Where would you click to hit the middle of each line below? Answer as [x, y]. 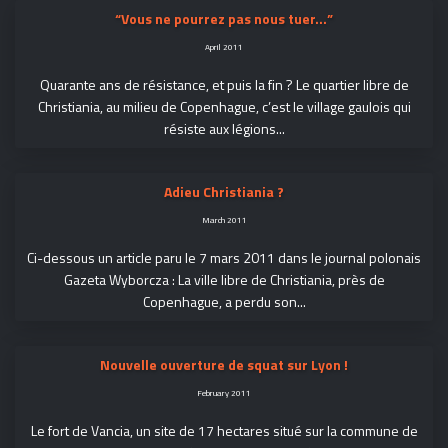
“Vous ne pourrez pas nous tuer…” [224, 18]
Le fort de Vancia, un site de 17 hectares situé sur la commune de [224, 430]
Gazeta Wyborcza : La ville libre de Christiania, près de [224, 279]
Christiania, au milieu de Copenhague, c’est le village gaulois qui [224, 106]
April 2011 [224, 46]
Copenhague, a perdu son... [224, 301]
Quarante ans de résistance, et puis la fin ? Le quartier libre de [224, 84]
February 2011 [224, 392]
